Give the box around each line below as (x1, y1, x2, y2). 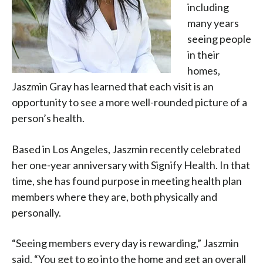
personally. (12, 205, 61, 219)
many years (187, 16, 239, 30)
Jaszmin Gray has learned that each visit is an (12, 80, 214, 93)
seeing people (187, 32, 251, 46)
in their (187, 48, 220, 62)
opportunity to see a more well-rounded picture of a (12, 96, 247, 109)
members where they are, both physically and (12, 190, 217, 203)
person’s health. (12, 112, 85, 125)
